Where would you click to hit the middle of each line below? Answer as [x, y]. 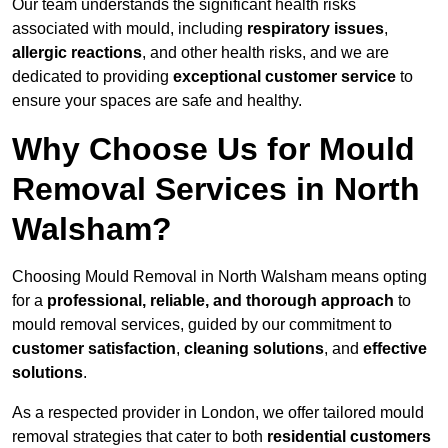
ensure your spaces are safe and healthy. [157, 101]
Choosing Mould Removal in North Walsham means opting [219, 277]
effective [395, 349]
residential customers [349, 437]
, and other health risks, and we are [265, 53]
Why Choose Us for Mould [213, 149]
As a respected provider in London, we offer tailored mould [218, 413]
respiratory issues [315, 29]
